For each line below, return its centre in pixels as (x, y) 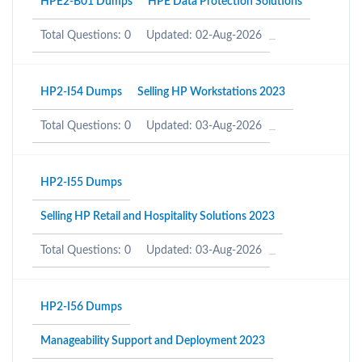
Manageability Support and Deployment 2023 (153, 341)
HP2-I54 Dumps (81, 92)
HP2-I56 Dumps (81, 307)
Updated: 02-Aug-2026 (204, 36)
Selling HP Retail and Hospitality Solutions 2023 (158, 217)
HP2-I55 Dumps (81, 183)
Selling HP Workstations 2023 (211, 92)
